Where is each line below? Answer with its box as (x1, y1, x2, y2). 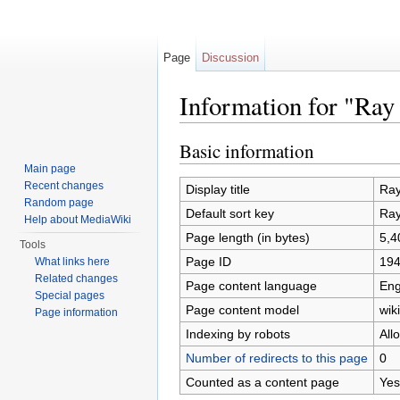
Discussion (202, 51, 260, 64)
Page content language (185, 278, 317, 293)
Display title (185, 181, 250, 196)
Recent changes (24, 179, 104, 192)
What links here (35, 255, 111, 268)
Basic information (179, 137, 314, 163)
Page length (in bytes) (185, 229, 310, 245)
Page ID (185, 254, 231, 269)
